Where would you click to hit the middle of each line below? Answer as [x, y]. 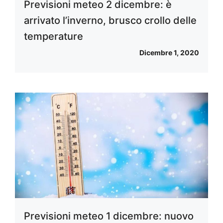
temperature [54, 37]
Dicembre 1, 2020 [169, 53]
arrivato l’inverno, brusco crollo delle [110, 21]
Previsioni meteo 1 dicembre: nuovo [109, 216]
